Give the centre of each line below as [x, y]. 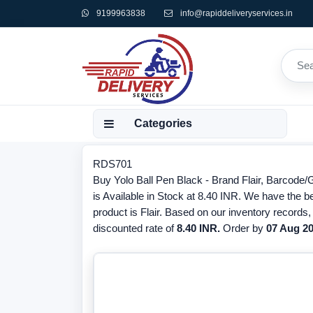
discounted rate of [135, 228]
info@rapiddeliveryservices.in [236, 13]
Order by [243, 228]
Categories [163, 123]
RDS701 [112, 164]
